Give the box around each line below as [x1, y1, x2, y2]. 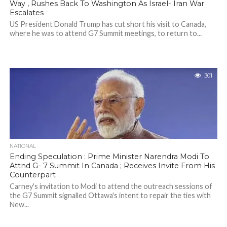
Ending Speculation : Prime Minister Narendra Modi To [9, 152, 209, 161]
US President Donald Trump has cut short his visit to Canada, [9, 20, 206, 28]
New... [9, 200, 29, 209]
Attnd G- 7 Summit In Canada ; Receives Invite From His [9, 161, 215, 170]
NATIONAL [9, 143, 36, 149]
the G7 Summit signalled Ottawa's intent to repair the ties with [9, 191, 211, 200]
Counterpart [9, 170, 56, 179]
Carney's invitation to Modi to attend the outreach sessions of [9, 182, 212, 191]
